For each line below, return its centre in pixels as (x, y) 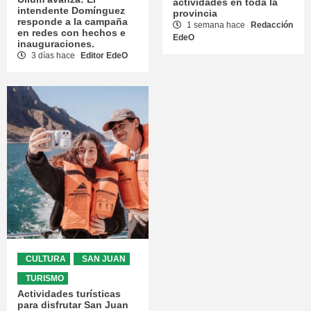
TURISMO (45, 278)
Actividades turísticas (69, 293)
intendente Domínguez (71, 10)
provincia (195, 13)
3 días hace (53, 55)
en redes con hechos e (72, 32)
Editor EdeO (104, 55)
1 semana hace (216, 25)
